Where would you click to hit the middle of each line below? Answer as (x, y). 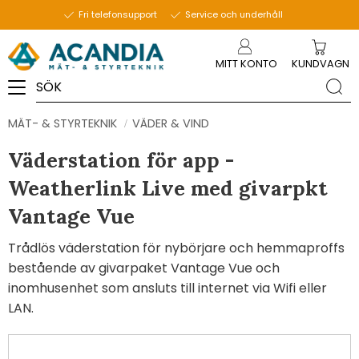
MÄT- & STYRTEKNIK (63, 124)
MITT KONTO (246, 63)
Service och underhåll (234, 15)
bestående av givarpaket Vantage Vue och (144, 268)
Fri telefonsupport (118, 15)
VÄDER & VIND (170, 124)
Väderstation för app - (121, 160)
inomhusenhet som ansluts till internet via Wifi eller (167, 288)
